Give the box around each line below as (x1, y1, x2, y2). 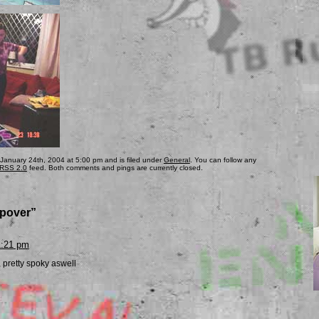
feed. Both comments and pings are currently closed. (26, 163, 203, 172)
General (163, 155, 190, 164)
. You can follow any (189, 155, 256, 164)
